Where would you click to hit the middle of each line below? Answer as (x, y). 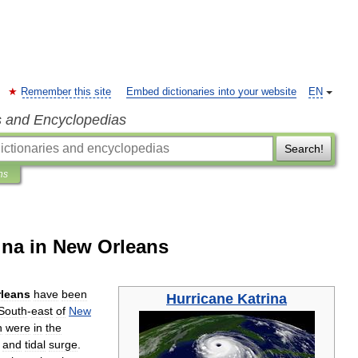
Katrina (262, 299)
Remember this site (66, 92)
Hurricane (200, 299)
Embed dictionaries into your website (211, 92)
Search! (304, 149)
